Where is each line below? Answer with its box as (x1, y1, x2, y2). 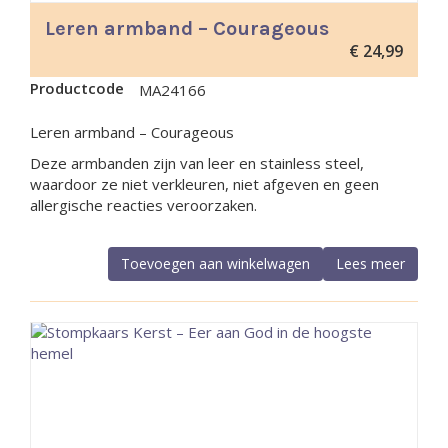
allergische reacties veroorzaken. (30, 195, 257, 215)
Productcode (30, 78, 124, 98)
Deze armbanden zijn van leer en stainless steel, (30, 153, 364, 173)
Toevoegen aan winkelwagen (121, 254, 310, 273)
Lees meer (336, 254, 405, 273)
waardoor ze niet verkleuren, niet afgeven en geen (30, 174, 379, 194)
